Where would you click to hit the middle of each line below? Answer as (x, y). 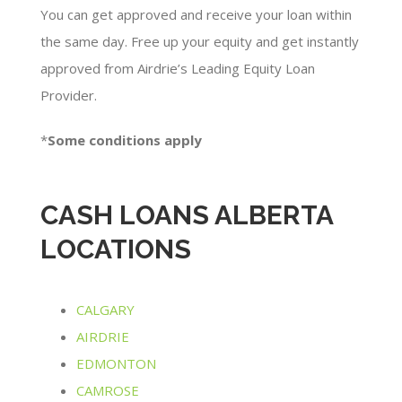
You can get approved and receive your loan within (196, 15)
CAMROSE (108, 390)
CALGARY (105, 309)
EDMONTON (116, 363)
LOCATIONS (116, 249)
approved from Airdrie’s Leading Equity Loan (178, 69)
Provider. (69, 96)
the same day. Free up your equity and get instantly (200, 42)
